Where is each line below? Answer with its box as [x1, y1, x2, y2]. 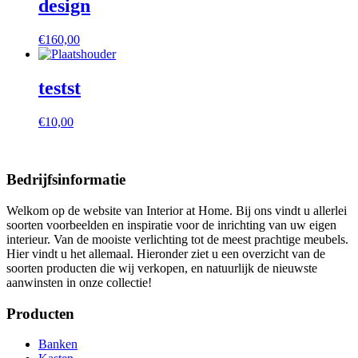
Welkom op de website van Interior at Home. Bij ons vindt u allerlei [6, 203, 347, 217]
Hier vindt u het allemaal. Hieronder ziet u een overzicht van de [6, 246, 325, 261]
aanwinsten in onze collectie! [6, 275, 152, 289]
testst [38, 77, 81, 98]
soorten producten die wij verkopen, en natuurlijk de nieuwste [6, 261, 317, 275]
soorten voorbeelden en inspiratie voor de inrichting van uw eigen [6, 217, 336, 232]
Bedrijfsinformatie [6, 171, 125, 189]
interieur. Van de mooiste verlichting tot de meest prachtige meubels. [6, 232, 348, 246]
